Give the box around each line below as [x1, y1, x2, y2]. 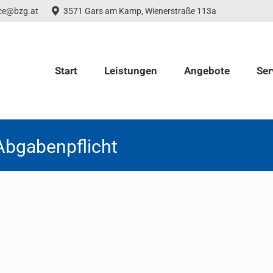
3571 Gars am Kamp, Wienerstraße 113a [63, 6, 216, 16]
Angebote [184, 64, 230, 77]
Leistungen [104, 64, 157, 77]
